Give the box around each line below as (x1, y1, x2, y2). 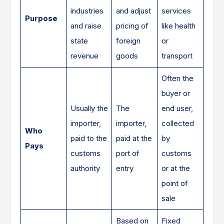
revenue (70, 51, 98, 60)
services (161, 6, 191, 15)
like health (161, 21, 195, 30)
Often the (161, 73, 193, 83)
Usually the (70, 103, 108, 113)
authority (70, 163, 100, 173)
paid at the (115, 133, 152, 143)
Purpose (24, 13, 57, 23)
